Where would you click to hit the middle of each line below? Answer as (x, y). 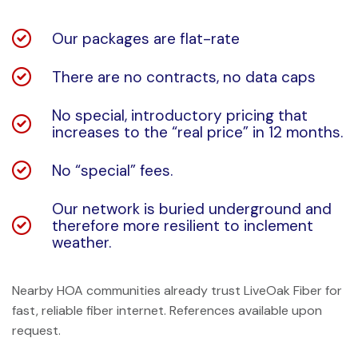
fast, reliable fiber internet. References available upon (167, 311)
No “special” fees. (112, 170)
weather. (82, 242)
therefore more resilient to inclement (183, 225)
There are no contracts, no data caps (184, 77)
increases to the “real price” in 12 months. (197, 132)
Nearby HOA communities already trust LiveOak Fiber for (177, 291)
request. (36, 331)
